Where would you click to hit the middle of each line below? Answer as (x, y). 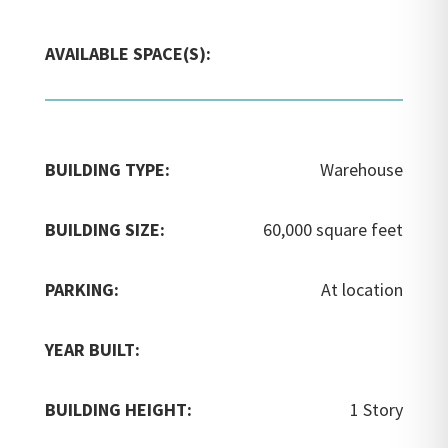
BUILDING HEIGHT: (118, 409)
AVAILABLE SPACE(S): (127, 53)
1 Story (377, 409)
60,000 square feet (333, 229)
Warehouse (362, 169)
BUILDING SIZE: (104, 229)
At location (362, 289)
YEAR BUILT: (92, 349)
